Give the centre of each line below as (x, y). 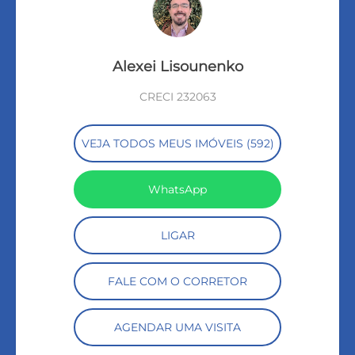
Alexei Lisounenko (177, 66)
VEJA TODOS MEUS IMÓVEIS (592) (177, 143)
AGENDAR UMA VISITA (177, 327)
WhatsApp (177, 189)
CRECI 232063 (177, 97)
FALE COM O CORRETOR (177, 281)
